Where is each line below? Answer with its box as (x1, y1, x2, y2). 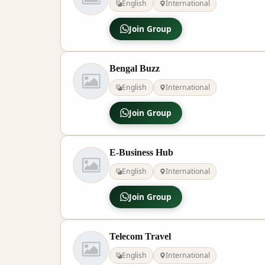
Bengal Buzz (109, 63, 160, 73)
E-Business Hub (109, 147, 173, 157)
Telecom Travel (109, 231, 171, 241)
